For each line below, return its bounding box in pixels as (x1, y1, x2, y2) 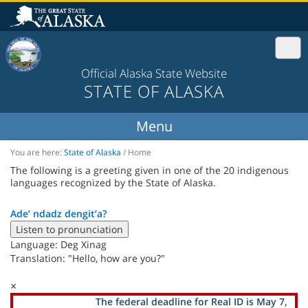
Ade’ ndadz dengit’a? (10, 206, 107, 220)
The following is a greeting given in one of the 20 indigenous (10, 163, 289, 177)
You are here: (10, 146, 64, 158)
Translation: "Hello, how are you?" (10, 251, 165, 265)
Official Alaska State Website (81, 65, 227, 81)
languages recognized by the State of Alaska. (10, 175, 216, 189)
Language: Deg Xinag (10, 237, 107, 251)
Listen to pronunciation (16, 222, 123, 236)
